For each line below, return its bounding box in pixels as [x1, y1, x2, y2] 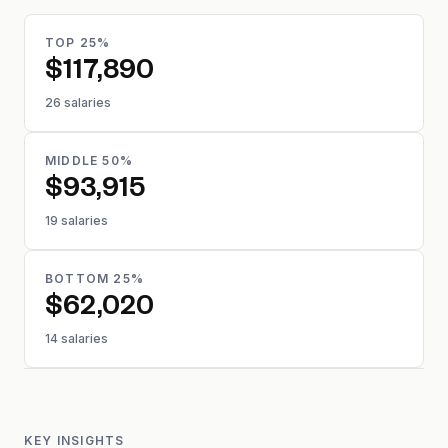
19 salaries [45, 213, 108, 228]
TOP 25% [45, 35, 111, 50]
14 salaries [45, 331, 108, 346]
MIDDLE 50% [45, 153, 133, 168]
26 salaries [45, 95, 111, 110]
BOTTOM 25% [45, 271, 144, 286]
